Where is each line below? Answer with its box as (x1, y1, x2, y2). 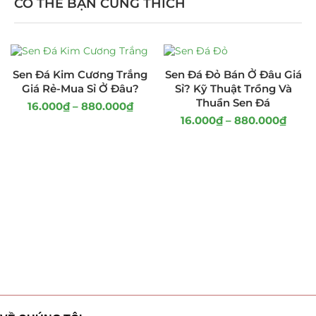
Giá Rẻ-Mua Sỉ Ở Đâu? (21, 82, 139, 95)
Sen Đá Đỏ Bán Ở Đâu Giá (164, 68, 302, 81)
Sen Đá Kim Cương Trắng (13, 68, 147, 81)
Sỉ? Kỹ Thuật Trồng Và (174, 82, 292, 95)
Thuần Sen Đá (196, 96, 270, 109)
